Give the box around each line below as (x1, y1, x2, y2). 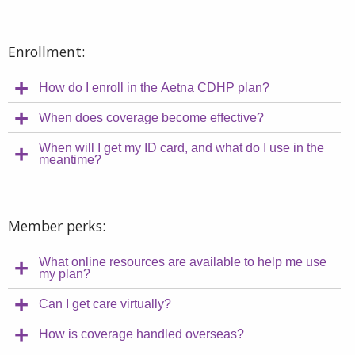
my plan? (39, 267, 91, 281)
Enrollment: (8, 41, 85, 61)
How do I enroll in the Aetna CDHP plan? (39, 81, 270, 95)
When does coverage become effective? (39, 111, 265, 125)
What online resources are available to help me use (39, 255, 327, 269)
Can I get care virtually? (39, 297, 172, 311)
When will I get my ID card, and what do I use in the (39, 141, 325, 155)
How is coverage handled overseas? (39, 327, 245, 342)
